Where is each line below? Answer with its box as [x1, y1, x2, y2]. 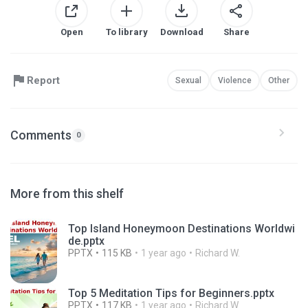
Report [27, 74, 60, 87]
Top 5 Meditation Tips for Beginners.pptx [68, 286, 274, 300]
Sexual [175, 76, 201, 86]
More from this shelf [10, 186, 124, 201]
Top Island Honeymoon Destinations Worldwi [68, 221, 295, 235]
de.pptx [68, 234, 104, 247]
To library [105, 26, 148, 37]
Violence [218, 76, 252, 86]
